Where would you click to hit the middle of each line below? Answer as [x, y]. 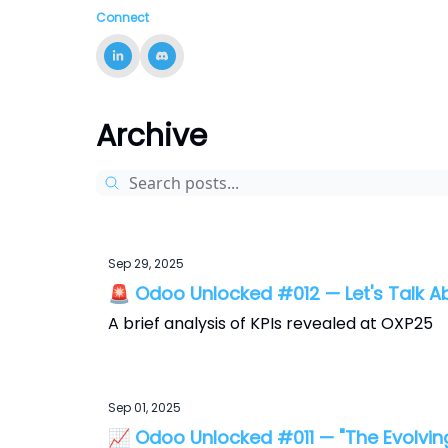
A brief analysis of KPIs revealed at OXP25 [270, 323]
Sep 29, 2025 [146, 263]
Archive [151, 136]
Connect [122, 17]
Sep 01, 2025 [144, 407]
